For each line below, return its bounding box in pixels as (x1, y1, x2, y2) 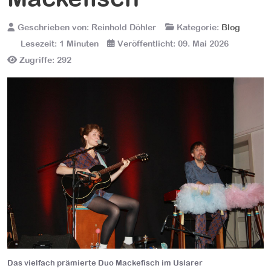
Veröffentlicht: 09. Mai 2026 (117, 38, 229, 49)
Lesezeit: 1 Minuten (21, 38, 99, 49)
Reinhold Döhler (91, 22, 156, 33)
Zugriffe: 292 (19, 54, 71, 65)
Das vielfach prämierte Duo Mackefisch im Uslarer (7, 258, 203, 267)
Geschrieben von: (15, 22, 91, 33)
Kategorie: (174, 22, 221, 33)
